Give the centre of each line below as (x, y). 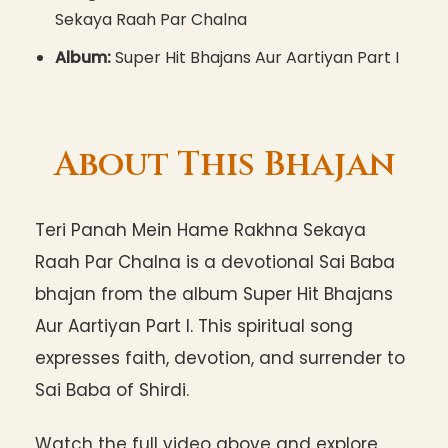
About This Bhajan (224, 165)
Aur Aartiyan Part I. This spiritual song (194, 326)
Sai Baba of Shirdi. (112, 390)
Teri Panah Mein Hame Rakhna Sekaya (200, 230)
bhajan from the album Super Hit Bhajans (214, 294)
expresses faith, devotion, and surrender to (220, 358)
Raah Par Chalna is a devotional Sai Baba (215, 262)
